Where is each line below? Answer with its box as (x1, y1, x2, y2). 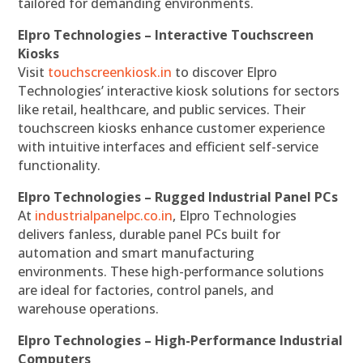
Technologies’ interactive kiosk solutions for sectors (18, 82, 340, 100)
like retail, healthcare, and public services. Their (18, 100, 306, 119)
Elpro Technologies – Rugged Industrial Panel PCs (18, 188, 339, 207)
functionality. (18, 156, 101, 175)
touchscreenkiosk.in (48, 63, 173, 82)
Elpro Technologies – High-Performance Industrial (18, 331, 344, 350)
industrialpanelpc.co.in (35, 207, 173, 225)
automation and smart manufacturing (18, 244, 255, 263)
